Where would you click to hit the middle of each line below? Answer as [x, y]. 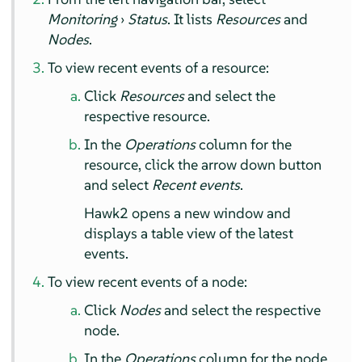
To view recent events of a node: [148, 282]
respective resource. [147, 116]
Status [148, 19]
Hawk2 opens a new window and [188, 213]
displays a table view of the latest [189, 234]
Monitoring [83, 19]
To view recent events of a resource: [159, 68]
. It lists [192, 19]
